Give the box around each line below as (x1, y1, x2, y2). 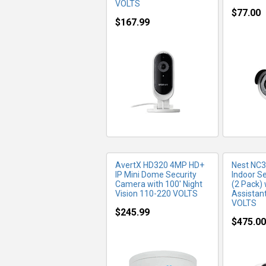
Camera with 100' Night (115, 179, 202, 189)
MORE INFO (137, 44, 190, 55)
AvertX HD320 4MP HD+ (115, 160, 204, 170)
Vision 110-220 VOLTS (115, 189, 198, 198)
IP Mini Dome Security (115, 170, 197, 179)
